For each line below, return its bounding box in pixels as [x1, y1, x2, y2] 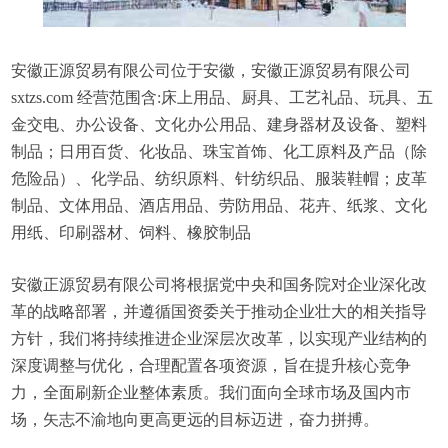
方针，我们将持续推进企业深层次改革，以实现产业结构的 [11, 330, 428, 347]
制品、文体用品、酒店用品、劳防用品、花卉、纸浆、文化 [11, 197, 428, 214]
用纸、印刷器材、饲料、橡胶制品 [11, 224, 252, 241]
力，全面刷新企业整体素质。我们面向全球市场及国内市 [11, 384, 412, 401]
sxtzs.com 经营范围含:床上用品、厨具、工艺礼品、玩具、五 [11, 89, 434, 106]
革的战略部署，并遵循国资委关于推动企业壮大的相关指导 [11, 303, 428, 320]
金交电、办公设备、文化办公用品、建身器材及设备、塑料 [11, 116, 428, 133]
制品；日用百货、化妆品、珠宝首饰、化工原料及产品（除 [11, 143, 428, 160]
